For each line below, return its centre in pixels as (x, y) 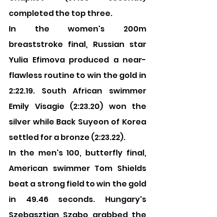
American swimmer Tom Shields (77, 168)
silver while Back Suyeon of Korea (77, 122)
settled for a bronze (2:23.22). (67, 137)
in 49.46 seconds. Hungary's (77, 199)
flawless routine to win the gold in (77, 75)
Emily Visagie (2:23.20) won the (77, 106)
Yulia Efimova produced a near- (77, 60)
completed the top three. (61, 13)
